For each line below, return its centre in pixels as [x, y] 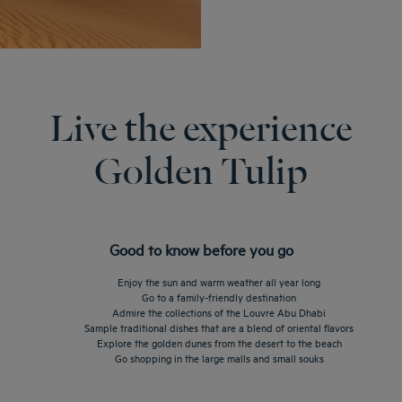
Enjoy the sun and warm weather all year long [219, 281]
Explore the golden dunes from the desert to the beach [219, 342]
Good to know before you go [201, 249]
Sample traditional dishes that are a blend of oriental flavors [219, 327]
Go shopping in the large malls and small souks [219, 357]
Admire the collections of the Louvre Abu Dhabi [219, 311]
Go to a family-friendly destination [219, 296]
